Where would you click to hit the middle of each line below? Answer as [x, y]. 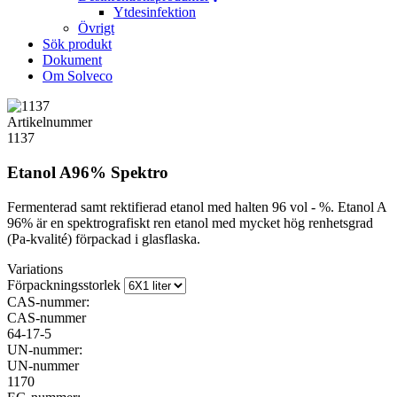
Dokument [72, 60]
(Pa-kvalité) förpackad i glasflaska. [104, 238]
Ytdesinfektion [155, 12]
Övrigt [96, 28]
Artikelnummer [50, 122]
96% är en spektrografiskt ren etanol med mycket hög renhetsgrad [190, 222]
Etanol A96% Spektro [88, 172]
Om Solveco [78, 76]
